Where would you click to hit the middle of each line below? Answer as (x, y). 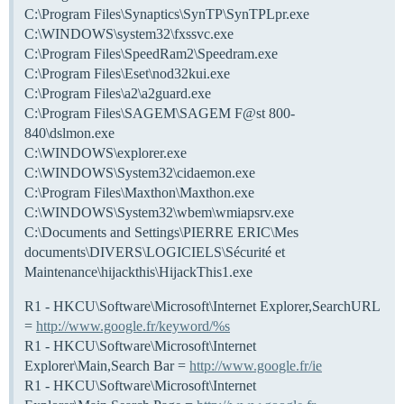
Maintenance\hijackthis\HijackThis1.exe (138, 271)
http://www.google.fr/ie (256, 365)
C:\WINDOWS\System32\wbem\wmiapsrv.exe (159, 212)
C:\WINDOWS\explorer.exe (106, 152)
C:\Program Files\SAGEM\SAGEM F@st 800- (160, 113)
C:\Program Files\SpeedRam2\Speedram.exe (151, 53)
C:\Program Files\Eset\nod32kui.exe (127, 73)
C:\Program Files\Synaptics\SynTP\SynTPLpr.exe (167, 14)
